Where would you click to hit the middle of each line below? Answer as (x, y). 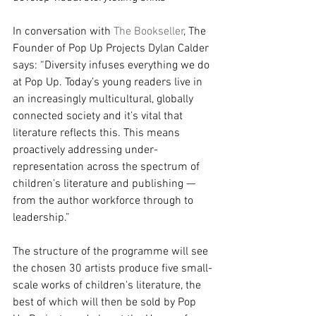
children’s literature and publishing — (105, 184)
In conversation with (63, 32)
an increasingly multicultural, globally (104, 100)
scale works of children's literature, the (108, 286)
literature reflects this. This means (98, 134)
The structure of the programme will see (112, 252)
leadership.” (41, 218)
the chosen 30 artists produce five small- (113, 269)
